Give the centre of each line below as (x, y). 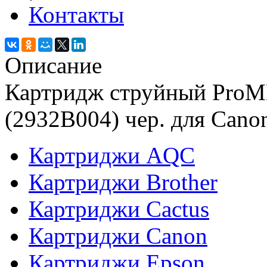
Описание (53, 65)
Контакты (76, 14)
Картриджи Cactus (119, 209)
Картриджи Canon (118, 235)
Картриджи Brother (123, 182)
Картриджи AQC (112, 155)
